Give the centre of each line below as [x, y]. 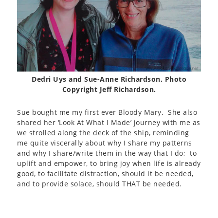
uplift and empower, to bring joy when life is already [109, 163]
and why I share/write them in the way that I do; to [107, 153]
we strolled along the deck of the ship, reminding [103, 133]
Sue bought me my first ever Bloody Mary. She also [107, 112]
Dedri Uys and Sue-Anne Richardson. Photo [109, 79]
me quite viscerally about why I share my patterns [105, 143]
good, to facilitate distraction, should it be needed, [105, 173]
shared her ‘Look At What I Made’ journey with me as [109, 122]
